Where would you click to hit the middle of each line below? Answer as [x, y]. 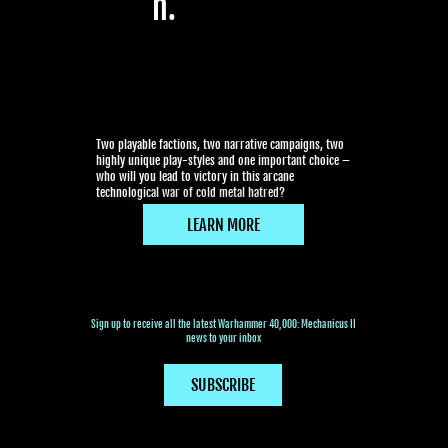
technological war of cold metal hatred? [191, 193]
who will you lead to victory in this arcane [195, 177]
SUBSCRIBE [222, 385]
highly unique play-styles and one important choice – [223, 161]
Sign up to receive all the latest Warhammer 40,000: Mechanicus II [224, 325]
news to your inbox [224, 339]
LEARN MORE [224, 224]
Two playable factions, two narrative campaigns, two [220, 145]
